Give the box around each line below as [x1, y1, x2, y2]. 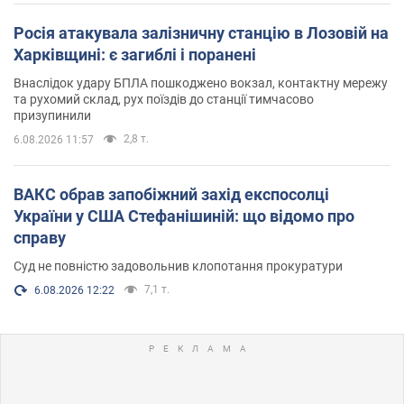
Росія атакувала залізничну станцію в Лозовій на [14, 23, 389, 42]
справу [14, 227, 66, 247]
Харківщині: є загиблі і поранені [14, 44, 256, 64]
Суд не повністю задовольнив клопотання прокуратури [14, 258, 343, 273]
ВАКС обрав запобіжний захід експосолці [14, 184, 108, 204]
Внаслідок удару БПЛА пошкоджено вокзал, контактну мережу [14, 75, 388, 90]
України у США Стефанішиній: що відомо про [14, 206, 128, 225]
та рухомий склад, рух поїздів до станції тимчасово [14, 91, 314, 106]
